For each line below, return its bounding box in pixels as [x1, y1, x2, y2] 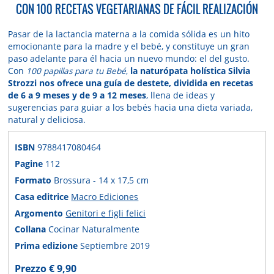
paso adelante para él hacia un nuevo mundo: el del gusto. [8, 52, 250, 64]
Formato [15, 174, 54, 187]
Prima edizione [15, 240, 81, 252]
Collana [15, 223, 49, 235]
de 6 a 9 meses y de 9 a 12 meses [8, 89, 147, 101]
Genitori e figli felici [65, 207, 146, 219]
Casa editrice [15, 190, 72, 202]
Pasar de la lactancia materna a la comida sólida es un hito [8, 28, 250, 40]
